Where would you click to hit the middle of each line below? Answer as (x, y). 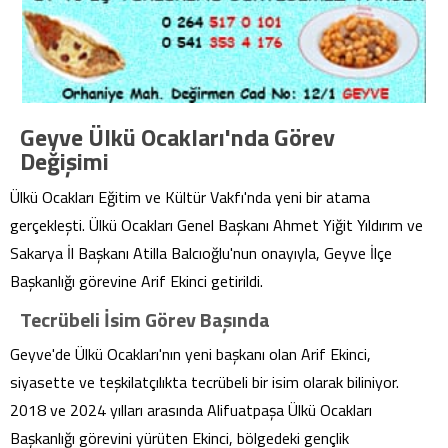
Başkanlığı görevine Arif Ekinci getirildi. (136, 281)
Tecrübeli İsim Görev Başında (145, 319)
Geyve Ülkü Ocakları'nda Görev (177, 137)
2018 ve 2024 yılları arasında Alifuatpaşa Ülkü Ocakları (191, 410)
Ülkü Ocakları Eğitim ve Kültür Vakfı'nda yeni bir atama (190, 197)
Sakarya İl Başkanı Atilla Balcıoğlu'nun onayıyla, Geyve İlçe (201, 253)
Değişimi (64, 161)
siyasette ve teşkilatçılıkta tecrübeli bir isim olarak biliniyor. (204, 382)
